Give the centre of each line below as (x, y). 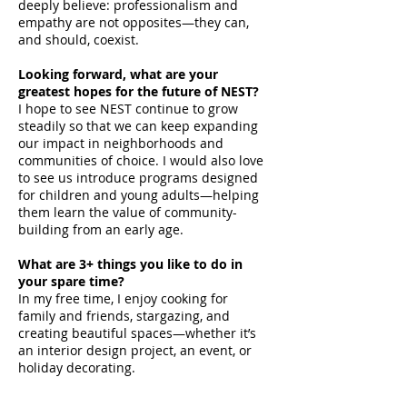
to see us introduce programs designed (138, 178)
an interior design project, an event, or (135, 350)
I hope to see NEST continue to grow (128, 109)
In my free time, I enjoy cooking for (123, 298)
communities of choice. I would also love (141, 160)
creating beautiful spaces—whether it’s (137, 333)
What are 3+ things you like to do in (130, 264)
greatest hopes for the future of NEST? (139, 91)
